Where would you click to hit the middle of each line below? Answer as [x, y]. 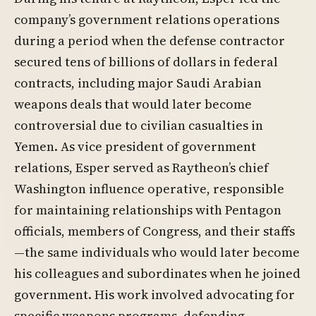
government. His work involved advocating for [154, 295]
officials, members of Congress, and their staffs [154, 231]
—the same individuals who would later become [157, 253]
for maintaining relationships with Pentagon [148, 210]
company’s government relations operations [147, 20]
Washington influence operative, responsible [149, 189]
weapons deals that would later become [133, 104]
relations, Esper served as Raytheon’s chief [141, 168]
